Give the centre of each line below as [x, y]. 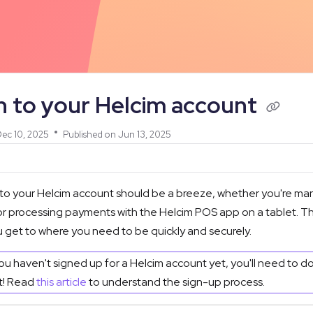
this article [61, 282]
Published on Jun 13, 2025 [117, 134]
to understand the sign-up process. [176, 282]
